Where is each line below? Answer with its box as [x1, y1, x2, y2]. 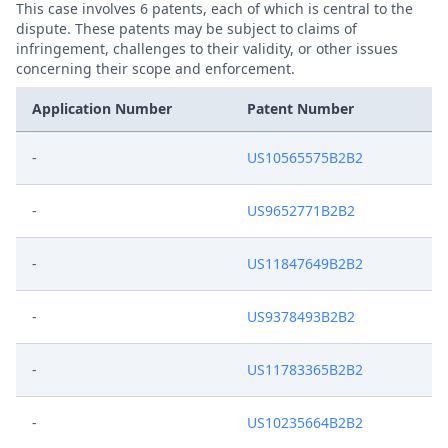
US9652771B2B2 [247, 201, 355, 220]
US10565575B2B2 [247, 148, 363, 167]
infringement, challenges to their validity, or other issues [16, 39, 398, 58]
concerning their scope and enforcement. [16, 59, 295, 78]
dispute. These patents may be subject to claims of [16, 19, 357, 38]
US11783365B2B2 [247, 360, 363, 379]
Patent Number [247, 99, 354, 118]
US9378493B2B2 [247, 307, 355, 326]
